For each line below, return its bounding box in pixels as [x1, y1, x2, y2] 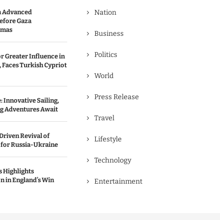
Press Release [94, 93, 139, 101]
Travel [94, 114, 114, 122]
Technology [94, 156, 131, 165]
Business [94, 29, 124, 38]
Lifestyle [94, 135, 122, 143]
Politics [94, 51, 117, 59]
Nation [94, 8, 116, 17]
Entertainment [94, 177, 142, 186]
